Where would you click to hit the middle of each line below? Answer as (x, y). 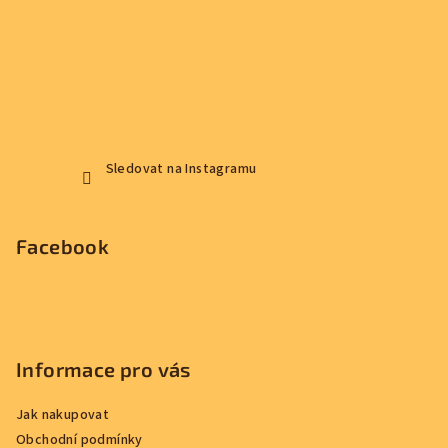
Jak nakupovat (63, 415)
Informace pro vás (103, 369)
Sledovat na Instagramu (181, 169)
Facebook (63, 246)
